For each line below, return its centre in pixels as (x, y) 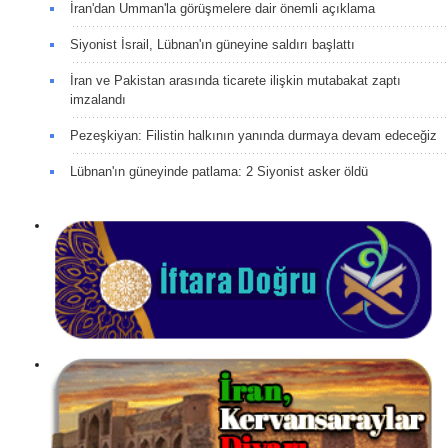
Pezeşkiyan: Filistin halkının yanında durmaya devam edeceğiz (253, 135)
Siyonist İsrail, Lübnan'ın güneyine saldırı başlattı (212, 44)
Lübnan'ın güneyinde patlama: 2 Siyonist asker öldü (219, 171)
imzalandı (98, 99)
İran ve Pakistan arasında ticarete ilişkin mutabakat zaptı (235, 80)
